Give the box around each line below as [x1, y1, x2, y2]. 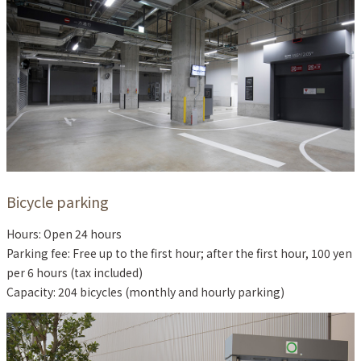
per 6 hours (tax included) [6, 264, 143, 281]
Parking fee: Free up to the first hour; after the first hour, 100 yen [6, 245, 352, 262]
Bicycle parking [6, 191, 109, 213]
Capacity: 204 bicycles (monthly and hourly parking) [6, 284, 284, 301]
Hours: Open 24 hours [6, 226, 122, 243]
